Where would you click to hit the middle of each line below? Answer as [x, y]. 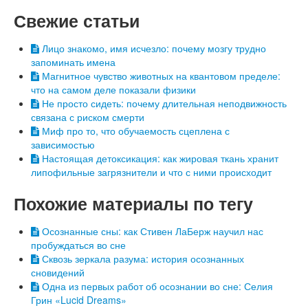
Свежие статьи [77, 21]
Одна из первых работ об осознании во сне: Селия [156, 286]
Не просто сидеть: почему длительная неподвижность [163, 103]
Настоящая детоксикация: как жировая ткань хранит [159, 158]
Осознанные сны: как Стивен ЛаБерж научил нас [151, 231]
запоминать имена [73, 62]
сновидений [58, 273]
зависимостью [63, 145]
